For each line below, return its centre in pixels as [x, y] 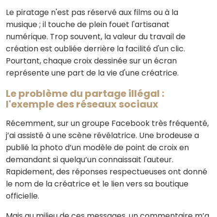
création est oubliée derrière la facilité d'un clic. [95, 49]
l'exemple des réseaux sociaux [83, 104]
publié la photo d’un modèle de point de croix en [97, 147]
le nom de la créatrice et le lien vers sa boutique [97, 184]
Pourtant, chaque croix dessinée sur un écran [91, 61]
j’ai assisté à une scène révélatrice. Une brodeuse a [102, 135]
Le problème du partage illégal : [85, 93]
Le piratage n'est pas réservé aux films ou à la [92, 12]
